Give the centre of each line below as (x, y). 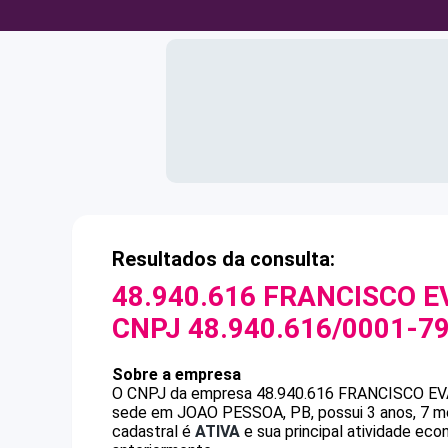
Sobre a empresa (176, 374)
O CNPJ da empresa (184, 393)
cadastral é (153, 431)
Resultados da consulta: (223, 259)
